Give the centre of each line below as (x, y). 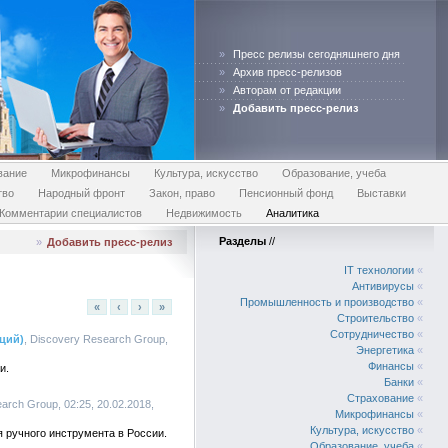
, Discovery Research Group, (96, 339)
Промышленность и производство (327, 302)
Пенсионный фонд (286, 193)
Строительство (375, 318)
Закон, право (182, 193)
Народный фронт (81, 193)
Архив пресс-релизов (287, 72)
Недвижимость (203, 213)
